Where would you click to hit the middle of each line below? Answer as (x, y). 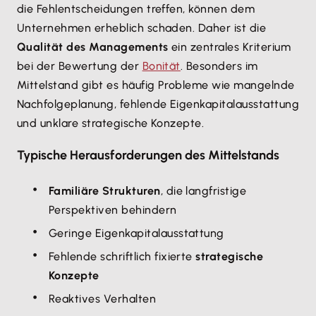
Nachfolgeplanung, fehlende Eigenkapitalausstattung (158, 104)
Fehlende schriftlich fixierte (122, 256)
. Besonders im (219, 66)
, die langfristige (203, 191)
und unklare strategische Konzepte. (111, 123)
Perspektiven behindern (113, 210)
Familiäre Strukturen (105, 191)
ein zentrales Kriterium (230, 47)
